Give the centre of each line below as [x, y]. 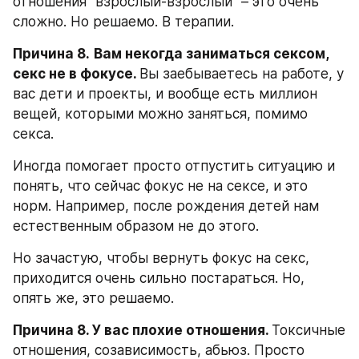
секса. [33, 134]
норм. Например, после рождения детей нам [166, 206]
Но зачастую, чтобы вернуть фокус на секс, [161, 258]
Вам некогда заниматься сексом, [211, 54]
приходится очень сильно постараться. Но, [159, 278]
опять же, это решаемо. [93, 298]
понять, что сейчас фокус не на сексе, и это [160, 186]
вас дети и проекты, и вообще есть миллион [165, 94]
